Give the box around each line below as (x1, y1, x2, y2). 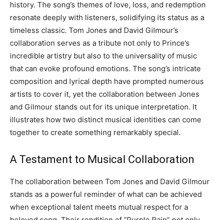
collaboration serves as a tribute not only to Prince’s (10, 38, 190, 48)
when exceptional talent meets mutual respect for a (10, 202, 188, 212)
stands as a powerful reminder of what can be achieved (10, 190, 202, 199)
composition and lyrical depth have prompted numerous (10, 77, 204, 86)
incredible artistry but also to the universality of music (10, 51, 197, 61)
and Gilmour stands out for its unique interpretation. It (10, 102, 197, 112)
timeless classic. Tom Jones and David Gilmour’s (10, 26, 178, 35)
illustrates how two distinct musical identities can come (10, 115, 201, 125)
